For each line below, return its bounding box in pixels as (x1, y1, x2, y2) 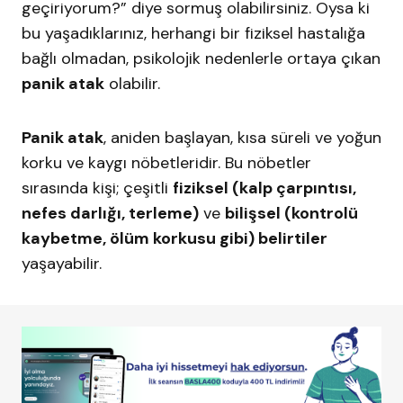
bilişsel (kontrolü (225, 202, 358, 225)
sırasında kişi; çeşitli (22, 177, 173, 200)
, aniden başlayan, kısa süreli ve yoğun (103, 127, 381, 149)
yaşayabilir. (22, 253, 102, 275)
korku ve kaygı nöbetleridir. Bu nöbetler (22, 152, 311, 175)
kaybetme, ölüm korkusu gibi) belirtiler (22, 228, 327, 250)
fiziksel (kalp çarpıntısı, (173, 177, 356, 200)
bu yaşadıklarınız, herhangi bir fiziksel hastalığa (22, 22, 365, 45)
